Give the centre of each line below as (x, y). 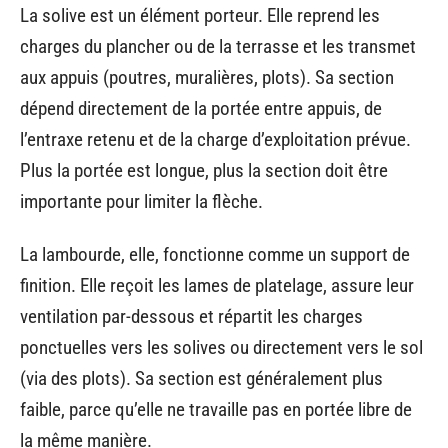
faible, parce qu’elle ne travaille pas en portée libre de (216, 409)
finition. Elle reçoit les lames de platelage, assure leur (217, 285)
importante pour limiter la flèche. (141, 201)
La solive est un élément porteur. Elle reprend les (200, 15)
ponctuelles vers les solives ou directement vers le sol (221, 347)
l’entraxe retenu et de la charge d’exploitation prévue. (215, 139)
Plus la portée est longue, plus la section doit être (204, 170)
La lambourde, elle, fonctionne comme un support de (215, 254)
